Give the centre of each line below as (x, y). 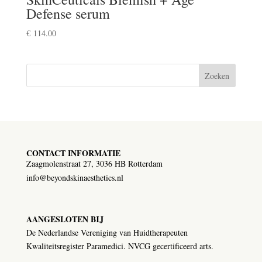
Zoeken (217, 76)
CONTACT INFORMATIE (73, 153)
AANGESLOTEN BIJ (65, 219)
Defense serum (68, 14)
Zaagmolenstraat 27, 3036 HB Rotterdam (94, 164)
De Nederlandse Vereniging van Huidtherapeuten (107, 232)
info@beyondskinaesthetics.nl (75, 178)
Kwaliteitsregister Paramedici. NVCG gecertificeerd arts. (120, 246)
